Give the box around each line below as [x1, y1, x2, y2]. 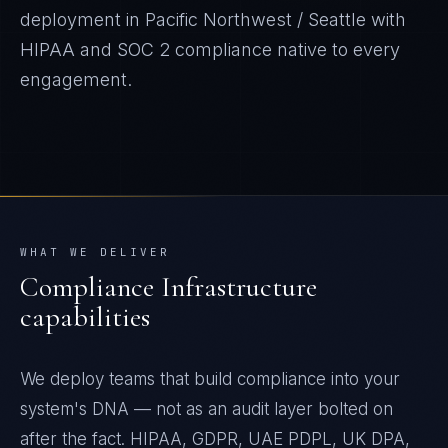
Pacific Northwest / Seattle [145, 9, 366, 30]
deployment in [20, 9, 145, 30]
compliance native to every [170, 39, 400, 60]
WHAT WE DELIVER [20, 245, 170, 259]
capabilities [20, 300, 150, 334]
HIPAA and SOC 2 [20, 39, 170, 60]
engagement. [20, 69, 132, 90]
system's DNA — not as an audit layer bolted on [20, 399, 393, 419]
